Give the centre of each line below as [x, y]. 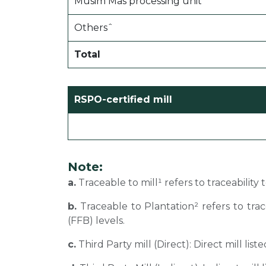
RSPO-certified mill [123, 100]
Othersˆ [94, 28]
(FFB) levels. [96, 221]
